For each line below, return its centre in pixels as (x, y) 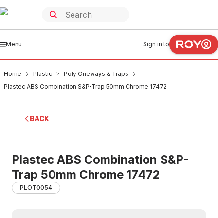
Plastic (43, 74)
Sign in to (156, 44)
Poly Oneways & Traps (96, 74)
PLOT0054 (36, 188)
